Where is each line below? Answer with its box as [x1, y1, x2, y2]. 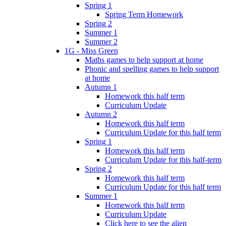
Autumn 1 [85, 82, 117, 91]
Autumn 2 [85, 109, 117, 119]
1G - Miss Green [65, 46, 118, 55]
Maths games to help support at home [85, 55, 203, 64]
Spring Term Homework [105, 10, 183, 19]
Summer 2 [85, 37, 118, 46]
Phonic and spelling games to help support [85, 64, 219, 73]
